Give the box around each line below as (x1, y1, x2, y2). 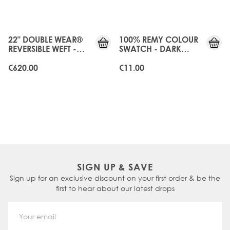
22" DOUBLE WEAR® (8, 34, 83, 44)
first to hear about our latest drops (55, 183, 175, 193)
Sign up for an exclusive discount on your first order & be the (10, 172, 220, 183)
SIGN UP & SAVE (76, 161, 154, 172)
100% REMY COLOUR (119, 34, 198, 44)
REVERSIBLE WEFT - (8, 43, 76, 53)
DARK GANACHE (8, 52, 73, 63)
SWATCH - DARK (119, 43, 181, 53)
